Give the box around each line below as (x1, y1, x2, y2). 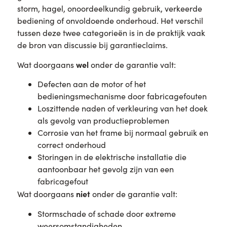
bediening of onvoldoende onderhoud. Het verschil (17, 15, 203, 26)
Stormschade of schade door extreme (37, 208, 176, 219)
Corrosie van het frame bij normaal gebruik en (37, 127, 208, 138)
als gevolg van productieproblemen (37, 115, 169, 126)
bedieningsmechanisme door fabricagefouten (37, 91, 207, 102)
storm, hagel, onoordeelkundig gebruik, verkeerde (17, 3, 202, 14)
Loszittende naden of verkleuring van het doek (37, 103, 208, 114)
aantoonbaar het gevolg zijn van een (37, 164, 174, 175)
